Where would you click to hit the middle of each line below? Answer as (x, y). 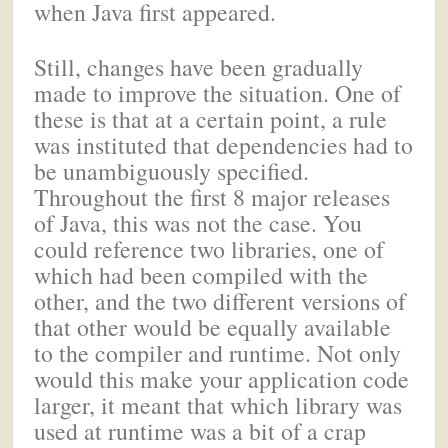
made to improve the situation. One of (218, 92)
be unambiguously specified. (172, 170)
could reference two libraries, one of (209, 248)
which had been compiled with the (201, 274)
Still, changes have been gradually (199, 66)
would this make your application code (222, 378)
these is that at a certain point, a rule (211, 118)
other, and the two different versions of (220, 300)
